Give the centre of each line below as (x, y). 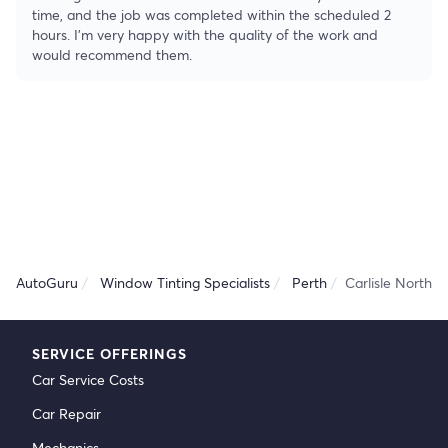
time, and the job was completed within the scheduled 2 (211, 14)
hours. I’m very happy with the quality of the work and (205, 34)
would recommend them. (112, 54)
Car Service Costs (88, 379)
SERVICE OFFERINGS (109, 353)
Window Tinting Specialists (185, 282)
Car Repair (66, 413)
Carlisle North (388, 282)
